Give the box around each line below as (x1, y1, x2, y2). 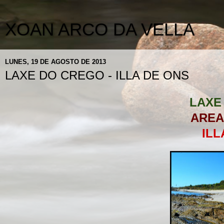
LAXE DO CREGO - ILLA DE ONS (5, 68, 189, 82)
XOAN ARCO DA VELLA (5, 20, 194, 39)
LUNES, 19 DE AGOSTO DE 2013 (5, 57, 106, 65)
